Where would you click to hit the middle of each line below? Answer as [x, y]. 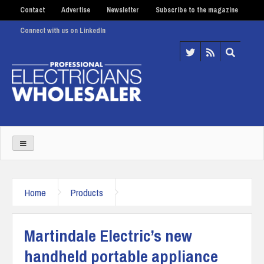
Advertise [76, 10]
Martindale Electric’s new [108, 235]
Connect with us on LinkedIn [63, 31]
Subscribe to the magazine [197, 10]
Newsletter [123, 10]
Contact [32, 10]
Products [87, 192]
